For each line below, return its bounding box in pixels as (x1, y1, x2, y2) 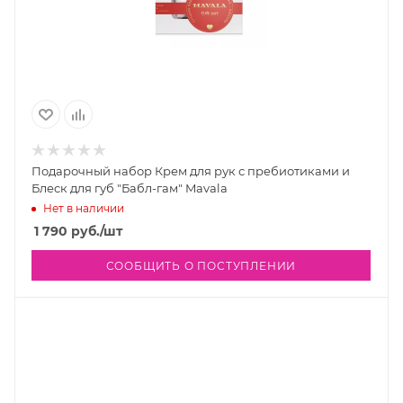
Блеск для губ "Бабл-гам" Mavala (31, 181, 228, 196)
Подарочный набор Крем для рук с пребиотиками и (31, 164, 350, 179)
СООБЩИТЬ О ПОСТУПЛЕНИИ (105, 259, 297, 273)
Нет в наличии (43, 201, 124, 215)
